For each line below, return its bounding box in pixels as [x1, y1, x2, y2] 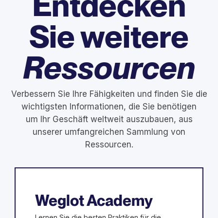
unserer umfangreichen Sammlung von [33, 127, 185, 137]
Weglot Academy [35, 191, 153, 210]
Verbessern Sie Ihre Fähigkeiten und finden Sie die [11, 89, 207, 99]
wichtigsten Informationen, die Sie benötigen [21, 101, 197, 111]
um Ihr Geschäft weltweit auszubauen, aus [25, 114, 193, 124]
